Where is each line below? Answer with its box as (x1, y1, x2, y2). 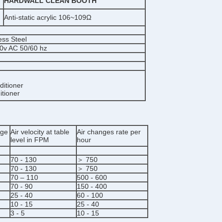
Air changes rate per (77, 128, 141, 136)
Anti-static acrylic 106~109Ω (4, 13, 91, 21)
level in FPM (10, 136, 49, 144)
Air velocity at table (10, 128, 69, 136)
